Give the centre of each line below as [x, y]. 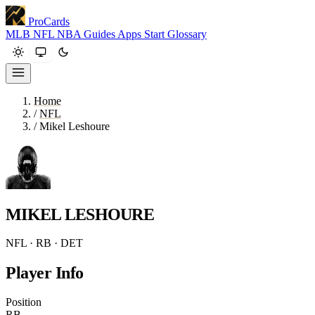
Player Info [45, 272]
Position [24, 302]
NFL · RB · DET [44, 243]
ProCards [49, 21]
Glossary [187, 34]
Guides [101, 34]
